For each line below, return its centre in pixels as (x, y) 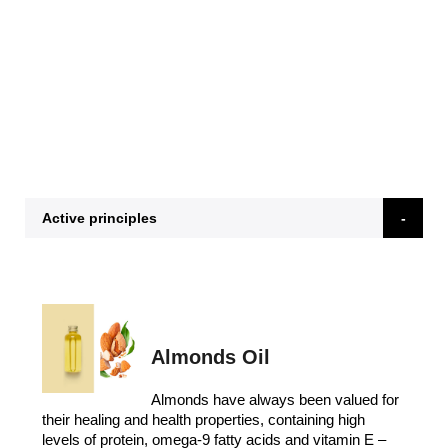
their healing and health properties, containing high (203, 420)
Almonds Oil (211, 357)
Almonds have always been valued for (275, 400)
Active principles (99, 218)
